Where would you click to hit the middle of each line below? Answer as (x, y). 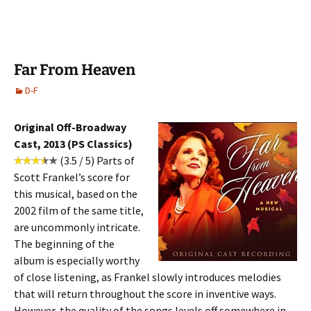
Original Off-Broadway (70, 127)
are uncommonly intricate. (77, 227)
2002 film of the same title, (79, 210)
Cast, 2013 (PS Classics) (73, 144)
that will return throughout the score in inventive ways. (145, 294)
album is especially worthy (77, 260)
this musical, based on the (76, 194)
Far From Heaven (75, 70)
